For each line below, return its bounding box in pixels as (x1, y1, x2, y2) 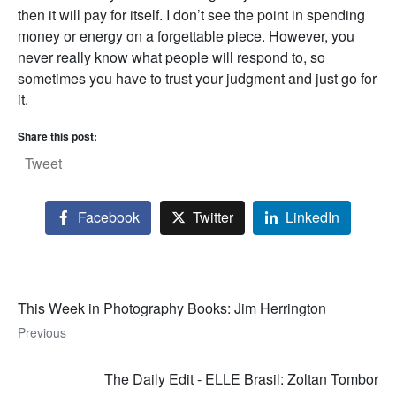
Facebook (77, 207, 140, 228)
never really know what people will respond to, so (18, 47, 325, 67)
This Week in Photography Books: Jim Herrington (18, 298, 326, 319)
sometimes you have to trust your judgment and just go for (18, 68, 377, 88)
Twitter (192, 207, 233, 228)
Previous (18, 324, 66, 342)
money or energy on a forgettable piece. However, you (18, 26, 354, 46)
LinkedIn (286, 207, 340, 228)
